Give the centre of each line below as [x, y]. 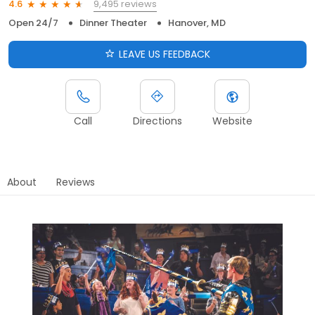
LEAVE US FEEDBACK [165, 54]
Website [232, 121]
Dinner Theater [113, 22]
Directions [157, 121]
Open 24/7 [33, 22]
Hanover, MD [197, 22]
